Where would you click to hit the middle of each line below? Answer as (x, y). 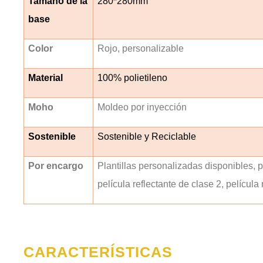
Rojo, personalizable (141, 48)
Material (46, 77)
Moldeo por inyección (142, 107)
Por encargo (56, 166)
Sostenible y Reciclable (147, 136)
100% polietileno (133, 77)
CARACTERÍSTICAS (98, 252)
